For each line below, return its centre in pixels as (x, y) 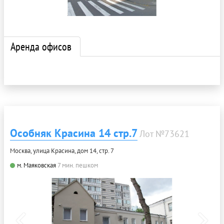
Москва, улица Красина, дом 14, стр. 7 (62, 151)
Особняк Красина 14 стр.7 (74, 133)
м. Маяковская (36, 165)
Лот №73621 (164, 134)
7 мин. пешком (78, 165)
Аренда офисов (41, 47)
